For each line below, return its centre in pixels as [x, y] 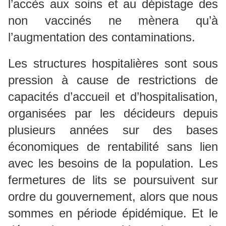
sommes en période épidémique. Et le [113, 213]
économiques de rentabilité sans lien [113, 146]
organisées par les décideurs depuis [113, 113]
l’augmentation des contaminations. [102, 37]
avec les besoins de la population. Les [113, 163]
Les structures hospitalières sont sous [113, 63]
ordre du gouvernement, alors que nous [113, 196]
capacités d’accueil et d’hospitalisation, [113, 96]
